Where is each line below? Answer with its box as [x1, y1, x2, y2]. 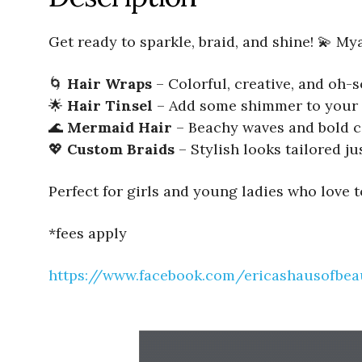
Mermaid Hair [67, 118, 172, 137]
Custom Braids [67, 140, 175, 159]
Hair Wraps [67, 74, 152, 94]
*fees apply [48, 224, 127, 243]
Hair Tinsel [67, 96, 153, 116]
